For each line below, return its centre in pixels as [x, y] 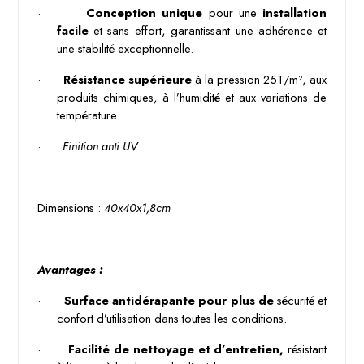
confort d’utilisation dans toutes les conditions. [171, 318]
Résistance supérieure [129, 79]
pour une [236, 13]
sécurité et [302, 300]
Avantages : [70, 269]
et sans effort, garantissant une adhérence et [208, 30]
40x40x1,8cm [137, 208]
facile [72, 30]
